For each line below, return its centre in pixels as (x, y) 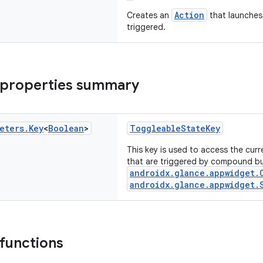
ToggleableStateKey (175, 128)
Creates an (149, 15)
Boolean (66, 128)
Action (189, 15)
